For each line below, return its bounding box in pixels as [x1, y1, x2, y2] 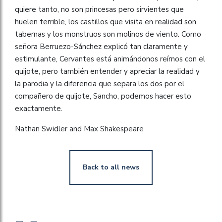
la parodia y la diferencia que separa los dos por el [15, 78, 184, 89]
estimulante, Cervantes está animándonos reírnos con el [15, 54, 205, 64]
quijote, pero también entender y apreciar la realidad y [15, 66, 200, 76]
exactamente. [15, 103, 62, 113]
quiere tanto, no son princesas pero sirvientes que [15, 4, 184, 14]
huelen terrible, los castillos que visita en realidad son [15, 16, 196, 27]
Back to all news [83, 162, 139, 172]
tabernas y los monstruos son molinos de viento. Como [15, 29, 201, 39]
